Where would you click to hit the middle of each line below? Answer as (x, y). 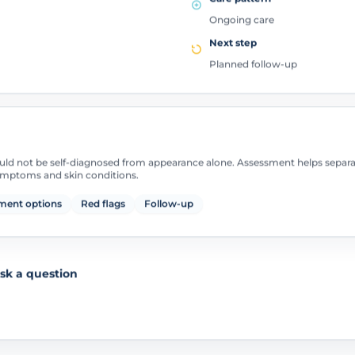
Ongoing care (242, 18)
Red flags (103, 202)
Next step (233, 40)
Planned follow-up (253, 62)
